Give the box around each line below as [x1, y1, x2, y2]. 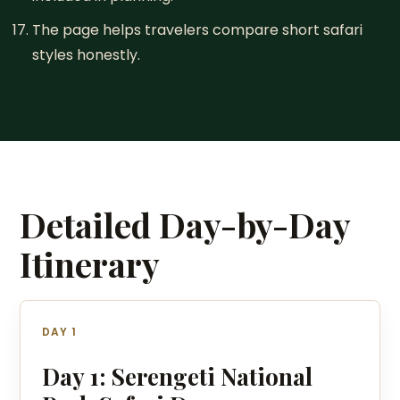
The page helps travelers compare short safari [31, 20, 362, 40]
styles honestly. [31, 45, 140, 65]
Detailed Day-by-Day [20, 202, 351, 247]
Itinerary [20, 241, 161, 287]
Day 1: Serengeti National [42, 361, 313, 392]
